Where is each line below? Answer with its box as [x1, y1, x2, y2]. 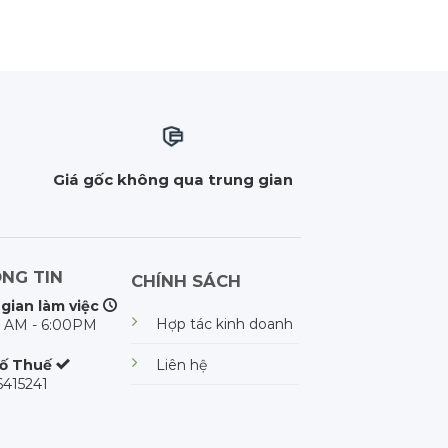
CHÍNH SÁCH [131, 271, 241, 292]
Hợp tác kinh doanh [156, 314, 293, 333]
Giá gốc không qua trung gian [52, 170, 293, 189]
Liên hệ [156, 355, 207, 374]
